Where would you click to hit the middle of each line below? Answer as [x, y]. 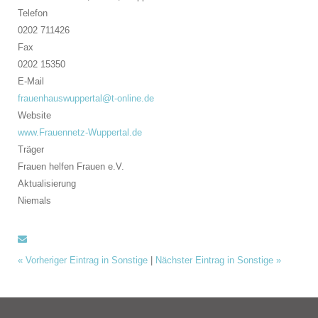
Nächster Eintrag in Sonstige [216, 260]
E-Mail [31, 81]
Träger [31, 149]
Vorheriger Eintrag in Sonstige [87, 260]
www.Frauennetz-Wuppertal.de [80, 132]
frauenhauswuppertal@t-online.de [86, 98]
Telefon [33, 13]
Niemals [34, 201]
